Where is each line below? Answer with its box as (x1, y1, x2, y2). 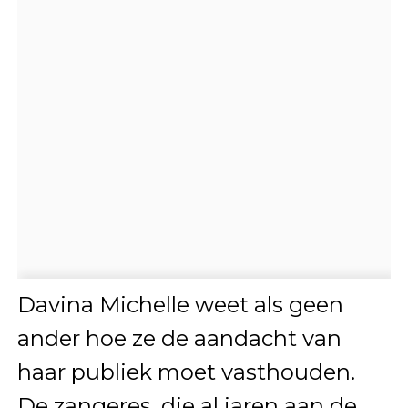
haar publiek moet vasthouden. (16, 359, 355, 386)
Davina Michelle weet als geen (16, 291, 343, 319)
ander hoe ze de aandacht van (16, 325, 342, 352)
